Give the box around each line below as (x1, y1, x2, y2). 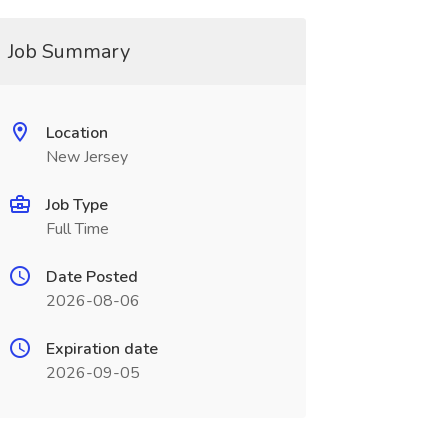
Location (45, 122, 108, 144)
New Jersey (45, 146, 128, 168)
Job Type (45, 194, 108, 216)
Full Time (45, 218, 109, 240)
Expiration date (45, 338, 158, 360)
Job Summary (7, 38, 130, 65)
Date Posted (45, 266, 138, 288)
